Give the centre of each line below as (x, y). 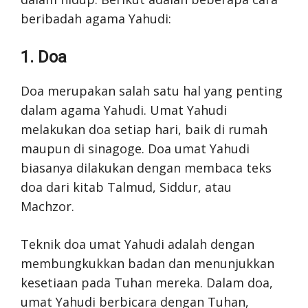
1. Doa (44, 57)
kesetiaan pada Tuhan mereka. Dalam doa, (147, 282)
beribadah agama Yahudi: (96, 18)
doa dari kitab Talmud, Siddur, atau (126, 187)
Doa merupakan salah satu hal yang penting (152, 90)
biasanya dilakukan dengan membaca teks (146, 167)
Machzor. (47, 206)
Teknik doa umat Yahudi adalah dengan (137, 244)
